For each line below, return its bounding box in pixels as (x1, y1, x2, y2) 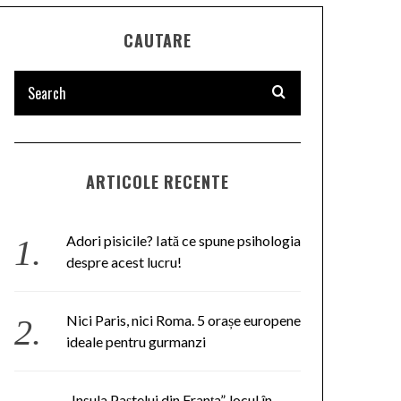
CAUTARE (123, 29, 192, 52)
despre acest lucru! (65, 253, 182, 270)
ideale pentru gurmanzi (65, 333, 206, 350)
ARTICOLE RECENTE (86, 170, 229, 193)
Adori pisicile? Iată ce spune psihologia (65, 232, 301, 249)
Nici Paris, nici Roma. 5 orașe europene (65, 311, 301, 328)
